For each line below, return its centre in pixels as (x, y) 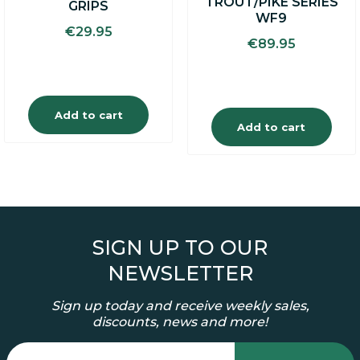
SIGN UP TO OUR (180, 248)
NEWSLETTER (180, 274)
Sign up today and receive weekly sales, (180, 306)
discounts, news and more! (180, 322)
